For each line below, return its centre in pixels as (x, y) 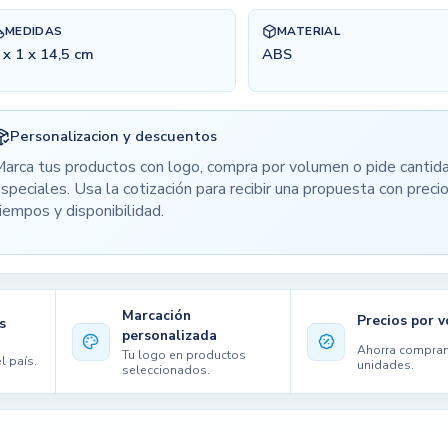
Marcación (157, 315)
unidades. (386, 365)
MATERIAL (308, 31)
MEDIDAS (33, 31)
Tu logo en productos (184, 355)
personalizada (170, 335)
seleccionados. (166, 370)
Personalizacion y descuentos (114, 136)
